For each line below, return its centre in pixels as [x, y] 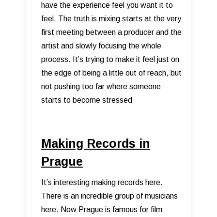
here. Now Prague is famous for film [102, 209]
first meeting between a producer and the [111, 32]
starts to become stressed [87, 100]
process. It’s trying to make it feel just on [110, 59]
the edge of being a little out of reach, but [111, 73]
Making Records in [96, 143]
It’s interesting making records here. [102, 182]
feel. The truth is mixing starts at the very [111, 18]
